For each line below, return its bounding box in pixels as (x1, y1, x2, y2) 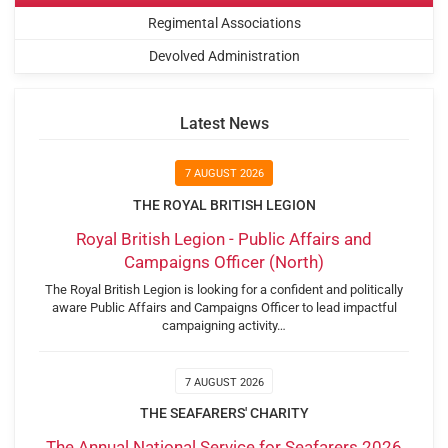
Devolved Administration (148, 48, 300, 65)
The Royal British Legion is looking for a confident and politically (45, 282, 403, 298)
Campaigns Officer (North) (124, 251, 324, 272)
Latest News (179, 114, 269, 134)
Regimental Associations (147, 14, 301, 31)
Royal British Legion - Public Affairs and (76, 228, 372, 249)
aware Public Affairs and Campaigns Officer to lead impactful (51, 300, 397, 316)
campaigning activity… (162, 318, 286, 334)
